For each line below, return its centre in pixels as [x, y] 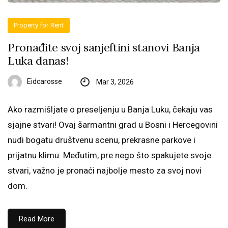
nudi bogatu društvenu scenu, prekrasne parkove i [102, 140]
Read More [37, 219]
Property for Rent [39, 25]
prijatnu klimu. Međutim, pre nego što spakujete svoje [109, 155]
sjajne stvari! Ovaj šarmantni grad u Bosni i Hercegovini [113, 125]
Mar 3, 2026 [115, 82]
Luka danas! [38, 61]
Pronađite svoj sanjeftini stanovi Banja [104, 47]
